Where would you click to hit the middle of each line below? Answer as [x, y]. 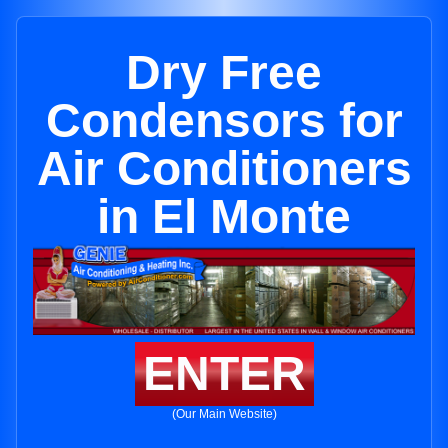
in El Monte [224, 216]
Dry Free [224, 72]
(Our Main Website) [224, 414]
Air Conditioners [224, 168]
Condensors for [224, 120]
